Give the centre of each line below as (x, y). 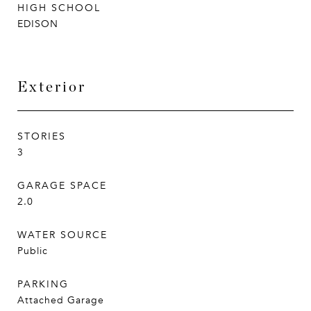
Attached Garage (61, 300)
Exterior (52, 86)
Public (33, 251)
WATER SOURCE (62, 235)
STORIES (42, 136)
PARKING (43, 284)
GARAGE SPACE (62, 186)
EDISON (38, 24)
